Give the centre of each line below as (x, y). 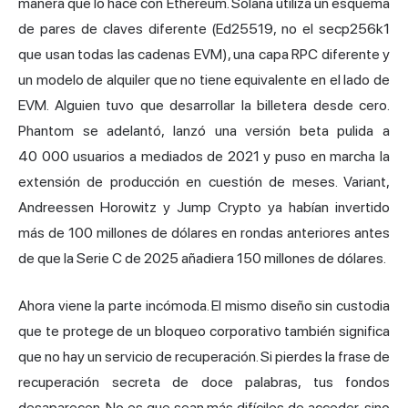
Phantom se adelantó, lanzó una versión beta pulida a (204, 130)
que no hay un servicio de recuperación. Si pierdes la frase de (204, 356)
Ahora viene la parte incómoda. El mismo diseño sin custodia (204, 305)
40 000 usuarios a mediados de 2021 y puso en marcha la (204, 156)
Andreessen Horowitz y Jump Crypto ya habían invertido (204, 207)
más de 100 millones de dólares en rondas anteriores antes (204, 232)
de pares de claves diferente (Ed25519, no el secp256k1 (204, 28)
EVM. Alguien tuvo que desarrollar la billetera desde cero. (204, 105)
